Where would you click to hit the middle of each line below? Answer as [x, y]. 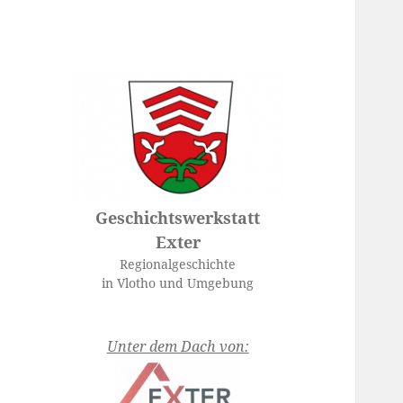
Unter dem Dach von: [178, 347]
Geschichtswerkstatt [178, 218]
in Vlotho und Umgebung [178, 283]
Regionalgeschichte [178, 264]
